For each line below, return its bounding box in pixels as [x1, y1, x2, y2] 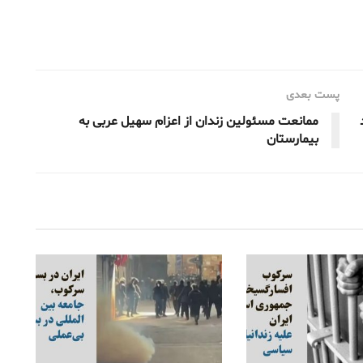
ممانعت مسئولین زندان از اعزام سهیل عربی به [79, 112, 318, 130]
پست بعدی [286, 87, 340, 103]
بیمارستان [267, 130, 318, 148]
